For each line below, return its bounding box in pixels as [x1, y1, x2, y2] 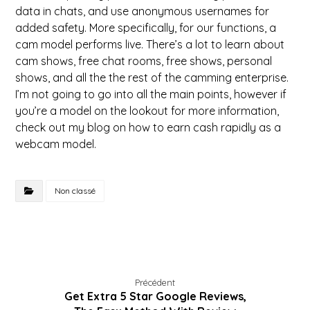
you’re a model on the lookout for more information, [15, 104, 280, 118]
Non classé [55, 185, 96, 196]
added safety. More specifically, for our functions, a [15, 21, 277, 35]
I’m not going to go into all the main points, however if [15, 87, 287, 101]
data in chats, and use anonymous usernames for [15, 4, 270, 18]
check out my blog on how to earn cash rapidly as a [15, 120, 282, 134]
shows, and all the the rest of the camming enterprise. [15, 71, 289, 84]
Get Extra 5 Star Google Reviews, [64, 289, 246, 303]
